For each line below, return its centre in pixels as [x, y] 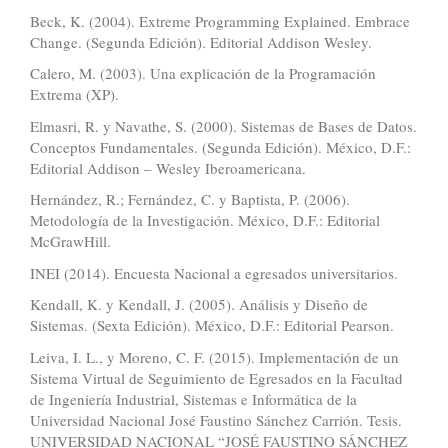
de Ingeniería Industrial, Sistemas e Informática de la [193, 398]
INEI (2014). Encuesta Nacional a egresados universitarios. [214, 272]
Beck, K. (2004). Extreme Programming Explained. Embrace [220, 20]
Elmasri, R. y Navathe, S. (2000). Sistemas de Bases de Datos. [223, 125]
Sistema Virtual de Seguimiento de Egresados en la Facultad [216, 377]
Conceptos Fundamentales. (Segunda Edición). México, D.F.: [220, 146]
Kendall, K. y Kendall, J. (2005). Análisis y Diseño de [199, 304]
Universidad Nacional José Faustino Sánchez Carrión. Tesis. [216, 419]
